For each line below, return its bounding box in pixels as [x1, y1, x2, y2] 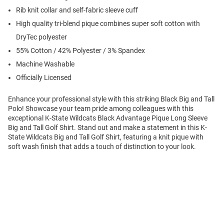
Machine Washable [16, 60, 74, 68]
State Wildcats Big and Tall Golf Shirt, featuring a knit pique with [8, 133, 203, 141]
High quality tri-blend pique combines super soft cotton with [16, 19, 200, 28]
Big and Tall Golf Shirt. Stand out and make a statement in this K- [8, 123, 207, 132]
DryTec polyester [16, 33, 67, 41]
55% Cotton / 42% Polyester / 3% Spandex [16, 46, 145, 55]
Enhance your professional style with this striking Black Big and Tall [8, 95, 214, 103]
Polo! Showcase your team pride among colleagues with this [8, 104, 193, 113]
